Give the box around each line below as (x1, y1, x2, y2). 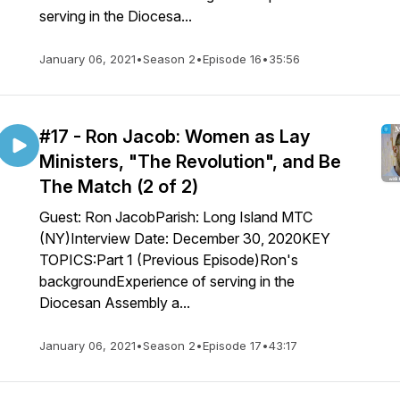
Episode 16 (203, 52, 262, 66)
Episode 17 (203, 338, 262, 353)
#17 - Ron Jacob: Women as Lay (39, 126, 310, 147)
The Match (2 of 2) (39, 176, 198, 197)
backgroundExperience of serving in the (39, 272, 295, 290)
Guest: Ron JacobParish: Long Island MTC (39, 208, 312, 226)
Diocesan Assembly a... (39, 294, 190, 312)
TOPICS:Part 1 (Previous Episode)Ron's (39, 251, 298, 269)
